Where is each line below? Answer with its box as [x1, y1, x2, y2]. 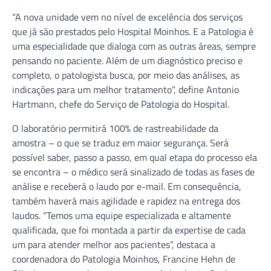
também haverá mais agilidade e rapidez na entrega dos [12, 193, 240, 208]
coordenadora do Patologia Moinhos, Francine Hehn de [12, 251, 235, 266]
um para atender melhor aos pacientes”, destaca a [12, 237, 215, 252]
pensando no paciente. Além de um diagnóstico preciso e [12, 53, 243, 68]
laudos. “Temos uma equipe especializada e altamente [12, 207, 231, 223]
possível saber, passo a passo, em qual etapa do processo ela [12, 149, 257, 165]
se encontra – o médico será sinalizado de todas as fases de [12, 164, 255, 179]
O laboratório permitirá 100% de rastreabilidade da [12, 120, 218, 135]
